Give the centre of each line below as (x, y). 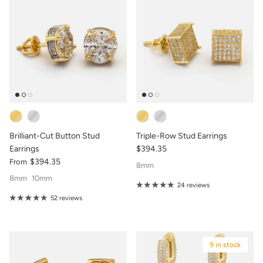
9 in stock (225, 245)
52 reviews (66, 198)
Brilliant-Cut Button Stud (55, 136)
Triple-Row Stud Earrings (182, 136)
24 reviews (193, 185)
